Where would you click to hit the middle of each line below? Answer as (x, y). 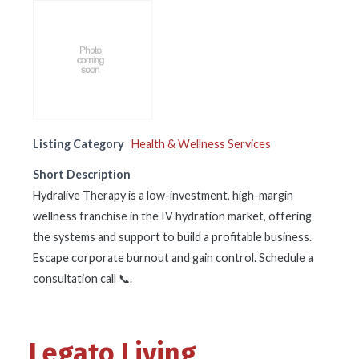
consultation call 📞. (83, 278)
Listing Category (79, 144)
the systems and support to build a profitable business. (172, 237)
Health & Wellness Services (201, 144)
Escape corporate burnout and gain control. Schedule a (173, 258)
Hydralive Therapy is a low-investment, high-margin (163, 195)
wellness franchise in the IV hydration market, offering (172, 216)
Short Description (82, 174)
